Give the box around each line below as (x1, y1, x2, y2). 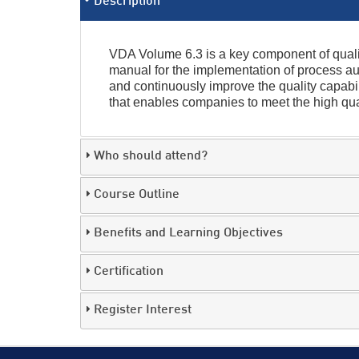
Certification (93, 266, 163, 278)
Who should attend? (93, 151, 208, 163)
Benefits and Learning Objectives (93, 228, 283, 240)
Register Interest (93, 305, 192, 317)
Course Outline (93, 189, 179, 201)
